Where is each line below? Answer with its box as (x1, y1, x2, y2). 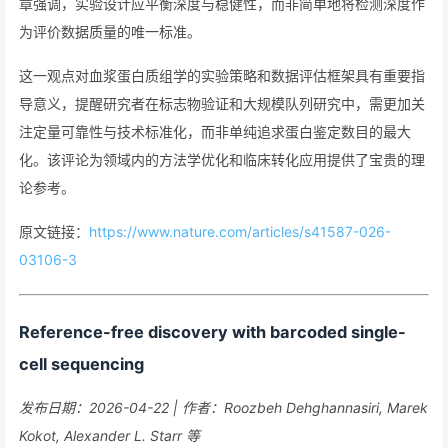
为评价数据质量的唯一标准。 (19, 23, 201, 40)
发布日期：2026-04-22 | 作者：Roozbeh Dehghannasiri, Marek (19, 399, 428, 416)
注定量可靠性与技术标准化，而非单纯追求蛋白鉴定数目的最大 (19, 123, 411, 140)
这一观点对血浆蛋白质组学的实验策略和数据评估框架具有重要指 (19, 67, 425, 84)
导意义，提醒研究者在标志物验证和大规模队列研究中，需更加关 (19, 95, 425, 112)
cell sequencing (19, 354, 144, 374)
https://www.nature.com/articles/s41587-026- (89, 223, 391, 240)
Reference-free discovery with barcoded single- (19, 322, 406, 342)
